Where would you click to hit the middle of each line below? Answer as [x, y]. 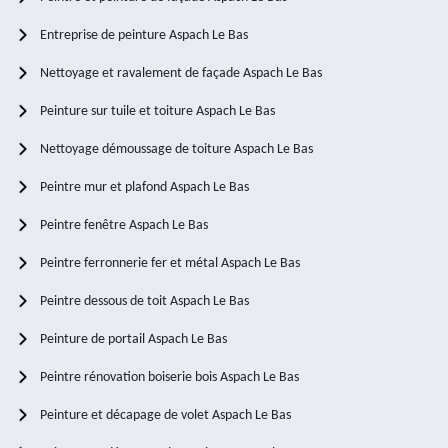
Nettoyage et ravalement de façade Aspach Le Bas [181, 73]
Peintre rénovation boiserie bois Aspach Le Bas [169, 377]
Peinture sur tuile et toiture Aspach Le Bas [157, 111]
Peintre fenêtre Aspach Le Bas [124, 225]
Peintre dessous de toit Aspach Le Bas [144, 301]
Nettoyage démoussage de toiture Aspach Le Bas [176, 149]
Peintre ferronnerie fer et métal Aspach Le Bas [170, 263]
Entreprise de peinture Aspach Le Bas [144, 35]
